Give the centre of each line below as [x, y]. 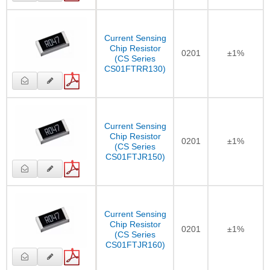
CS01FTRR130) [135, 68]
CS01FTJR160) [135, 244]
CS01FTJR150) [135, 156]
